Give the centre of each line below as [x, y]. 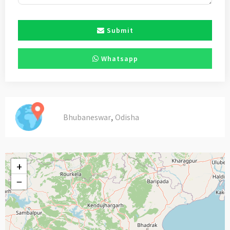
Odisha [127, 117]
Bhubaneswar [87, 117]
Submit [119, 31]
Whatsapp [118, 59]
